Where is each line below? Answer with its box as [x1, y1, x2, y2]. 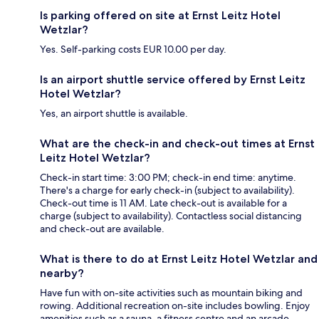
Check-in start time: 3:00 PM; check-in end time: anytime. [40, 170, 296, 184]
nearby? [40, 266, 84, 280]
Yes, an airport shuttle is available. [40, 106, 188, 120]
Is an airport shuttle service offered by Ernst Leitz [40, 72, 305, 86]
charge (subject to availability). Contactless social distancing [40, 209, 302, 222]
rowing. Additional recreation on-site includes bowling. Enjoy [40, 298, 310, 312]
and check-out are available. [40, 221, 164, 235]
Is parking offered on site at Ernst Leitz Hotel [40, 8, 281, 22]
